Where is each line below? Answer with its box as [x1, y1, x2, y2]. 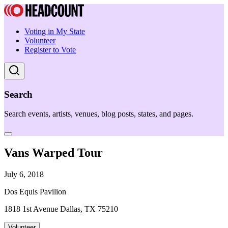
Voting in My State [24, 27, 85, 36]
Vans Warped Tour [4, 146, 103, 160]
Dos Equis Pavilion [4, 187, 66, 196]
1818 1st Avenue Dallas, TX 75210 [4, 205, 118, 214]
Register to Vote [24, 45, 76, 54]
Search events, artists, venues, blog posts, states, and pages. [4, 109, 193, 119]
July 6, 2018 [4, 170, 44, 179]
